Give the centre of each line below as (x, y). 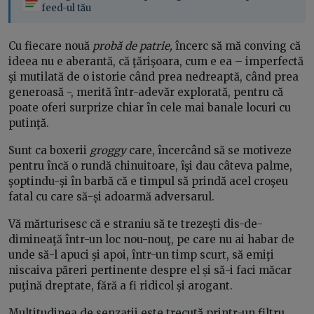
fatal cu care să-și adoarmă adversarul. (111, 197)
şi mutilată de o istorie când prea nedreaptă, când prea (153, 77)
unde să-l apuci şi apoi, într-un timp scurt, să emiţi (141, 255)
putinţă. (29, 123)
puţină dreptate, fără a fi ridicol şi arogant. (121, 286)
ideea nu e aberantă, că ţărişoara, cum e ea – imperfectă (156, 62)
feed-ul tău (66, 8)
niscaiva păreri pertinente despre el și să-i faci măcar (150, 271)
